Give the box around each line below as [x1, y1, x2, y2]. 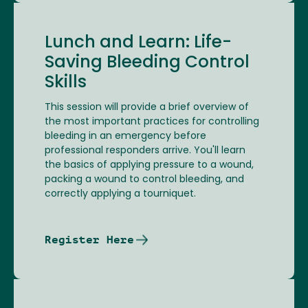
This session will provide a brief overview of [45, 102, 249, 113]
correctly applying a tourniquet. [45, 189, 199, 200]
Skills [45, 75, 87, 92]
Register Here [45, 233, 134, 247]
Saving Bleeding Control [45, 55, 250, 72]
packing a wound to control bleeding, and [45, 175, 244, 186]
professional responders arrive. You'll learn [45, 146, 245, 157]
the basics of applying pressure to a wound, [45, 160, 254, 171]
